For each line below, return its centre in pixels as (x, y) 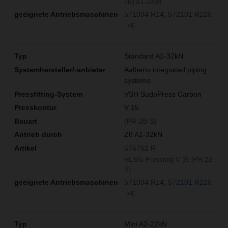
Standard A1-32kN (154, 56)
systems (137, 81)
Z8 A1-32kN (143, 135)
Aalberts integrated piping (165, 70)
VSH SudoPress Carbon (163, 94)
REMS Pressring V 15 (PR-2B (168, 160)
